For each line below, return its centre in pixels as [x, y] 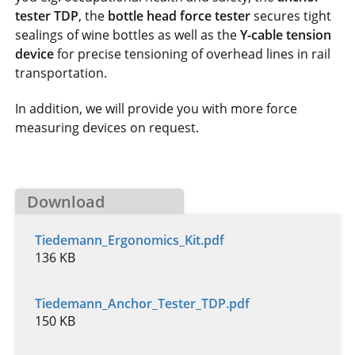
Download [66, 202]
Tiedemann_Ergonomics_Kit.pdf [130, 240]
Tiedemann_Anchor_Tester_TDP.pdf [143, 304]
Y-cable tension [286, 34]
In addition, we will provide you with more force [157, 108]
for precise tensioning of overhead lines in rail [193, 53]
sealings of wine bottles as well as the [128, 34]
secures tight [291, 15]
